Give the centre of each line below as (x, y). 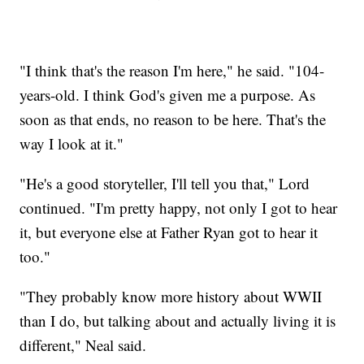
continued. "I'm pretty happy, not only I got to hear (179, 207)
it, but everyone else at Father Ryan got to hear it (169, 232)
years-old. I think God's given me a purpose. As (168, 94)
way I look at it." (72, 143)
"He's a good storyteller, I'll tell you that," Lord (165, 183)
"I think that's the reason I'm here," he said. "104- (172, 70)
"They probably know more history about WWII (171, 296)
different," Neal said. (83, 344)
